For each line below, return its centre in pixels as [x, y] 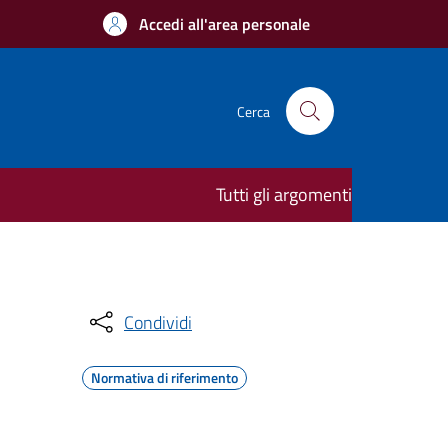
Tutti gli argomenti [284, 194]
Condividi [158, 322]
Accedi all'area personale [224, 24]
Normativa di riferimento [164, 377]
